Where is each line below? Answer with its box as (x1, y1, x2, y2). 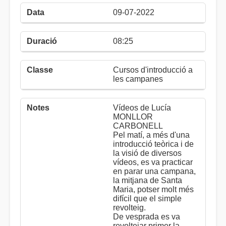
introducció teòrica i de (113, 140, 194, 148)
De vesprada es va (113, 212, 180, 221)
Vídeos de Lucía (113, 103, 171, 112)
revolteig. (113, 203, 146, 212)
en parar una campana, (113, 167, 196, 176)
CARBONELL (113, 122, 163, 130)
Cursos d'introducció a (113, 66, 193, 74)
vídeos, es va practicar (113, 158, 193, 166)
